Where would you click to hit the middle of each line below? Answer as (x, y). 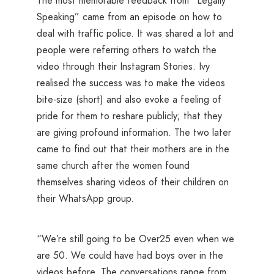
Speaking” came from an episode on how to (129, 17)
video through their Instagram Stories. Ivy (123, 67)
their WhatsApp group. (85, 199)
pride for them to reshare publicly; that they (129, 116)
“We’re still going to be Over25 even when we (135, 239)
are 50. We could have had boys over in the (130, 255)
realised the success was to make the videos (131, 83)
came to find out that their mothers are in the (133, 149)
